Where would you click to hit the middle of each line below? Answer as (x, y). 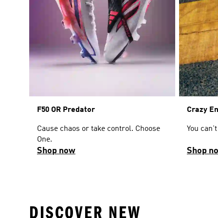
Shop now (56, 151)
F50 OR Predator (66, 110)
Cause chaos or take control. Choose (99, 129)
